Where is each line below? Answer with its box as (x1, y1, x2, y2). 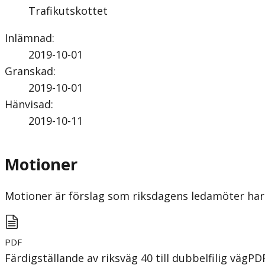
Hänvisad (5, 96, 51, 111)
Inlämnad (5, 30, 52, 45)
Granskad (5, 63, 53, 78)
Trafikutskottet (28, 3, 108, 18)
